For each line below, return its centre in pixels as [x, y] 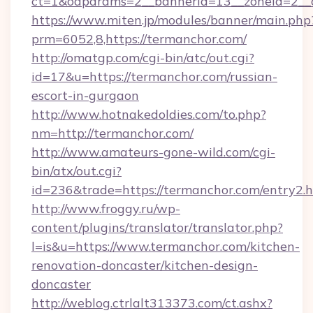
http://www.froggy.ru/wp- [106, 209]
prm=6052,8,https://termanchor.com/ [139, 39]
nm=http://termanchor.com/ [112, 133]
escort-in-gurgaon [85, 95]
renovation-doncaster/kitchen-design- [145, 265]
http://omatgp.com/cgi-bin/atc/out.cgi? [143, 58]
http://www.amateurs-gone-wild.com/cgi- [153, 152]
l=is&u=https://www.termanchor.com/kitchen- [166, 246]
